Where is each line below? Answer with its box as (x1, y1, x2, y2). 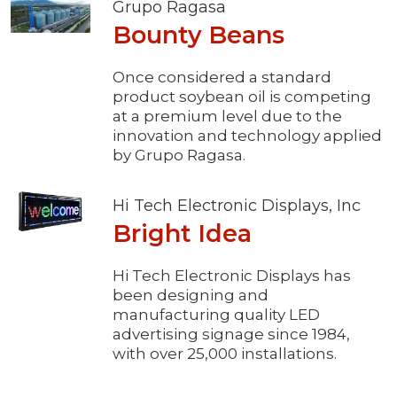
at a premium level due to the (113, 107, 342, 126)
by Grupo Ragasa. (113, 146, 245, 165)
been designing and (113, 286, 269, 305)
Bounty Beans (113, 20, 284, 51)
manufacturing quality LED (113, 306, 320, 324)
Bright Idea (113, 219, 252, 249)
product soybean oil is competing (113, 88, 371, 106)
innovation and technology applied (113, 127, 382, 145)
